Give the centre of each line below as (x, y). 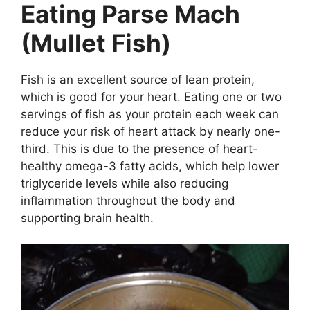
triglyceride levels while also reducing (125, 183)
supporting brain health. (87, 218)
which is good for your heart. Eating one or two (151, 97)
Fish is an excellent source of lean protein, (138, 79)
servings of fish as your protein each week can (150, 114)
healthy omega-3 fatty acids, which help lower (150, 166)
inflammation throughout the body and (128, 200)
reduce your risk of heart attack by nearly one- (151, 131)
